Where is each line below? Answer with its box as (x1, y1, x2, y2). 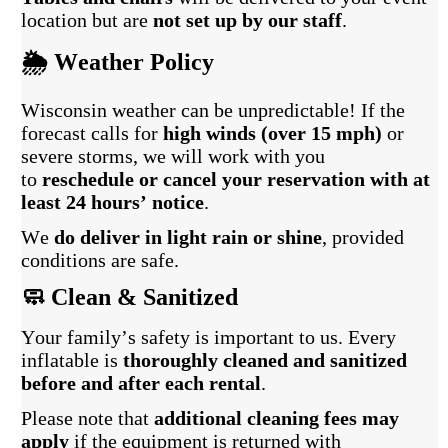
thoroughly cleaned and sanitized (123, 349, 408, 372)
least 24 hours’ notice (21, 191, 205, 214)
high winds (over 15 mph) (163, 122, 383, 145)
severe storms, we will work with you (21, 145, 326, 168)
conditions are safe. (21, 249, 180, 272)
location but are (21, 8, 154, 31)
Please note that (21, 407, 155, 430)
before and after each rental (21, 372, 262, 395)
